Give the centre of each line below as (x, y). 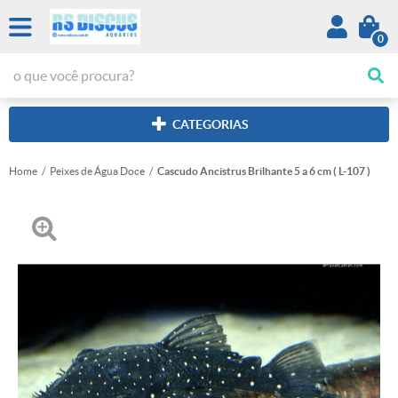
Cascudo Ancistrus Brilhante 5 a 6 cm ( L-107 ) (264, 171)
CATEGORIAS (210, 124)
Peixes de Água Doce (97, 171)
